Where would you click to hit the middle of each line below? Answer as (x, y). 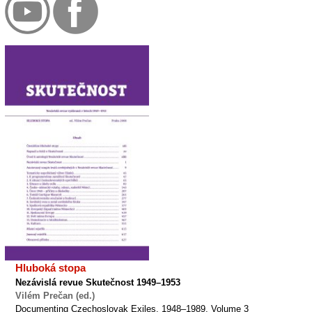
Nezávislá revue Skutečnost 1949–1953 (97, 283)
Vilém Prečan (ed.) (55, 296)
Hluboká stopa (50, 268)
